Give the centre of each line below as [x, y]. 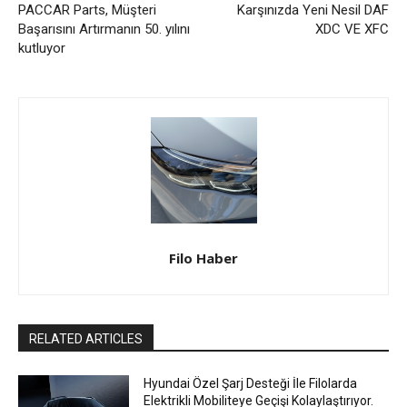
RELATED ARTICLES [86, 339]
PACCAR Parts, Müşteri [87, 10]
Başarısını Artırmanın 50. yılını [104, 30]
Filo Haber [203, 258]
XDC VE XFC [352, 30]
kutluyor [42, 49]
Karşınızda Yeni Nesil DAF [313, 10]
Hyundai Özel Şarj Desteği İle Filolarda [251, 384]
